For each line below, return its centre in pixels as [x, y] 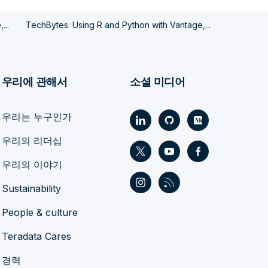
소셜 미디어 [158, 82]
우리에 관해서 [34, 82]
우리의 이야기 [32, 165]
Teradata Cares [36, 237]
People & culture [39, 213]
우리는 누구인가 [36, 117]
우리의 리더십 [32, 141]
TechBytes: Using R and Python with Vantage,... [118, 25]
